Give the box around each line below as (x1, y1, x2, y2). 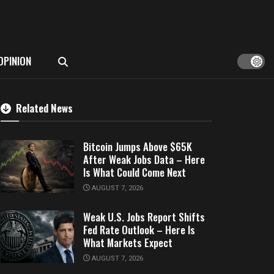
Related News (16, 100, 73, 116)
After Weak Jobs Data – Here (83, 152, 205, 167)
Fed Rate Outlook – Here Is (83, 222, 195, 237)
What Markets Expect (83, 235, 172, 250)
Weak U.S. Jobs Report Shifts (83, 209, 205, 224)
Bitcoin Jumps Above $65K (83, 139, 192, 154)
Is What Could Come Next (83, 165, 186, 180)
